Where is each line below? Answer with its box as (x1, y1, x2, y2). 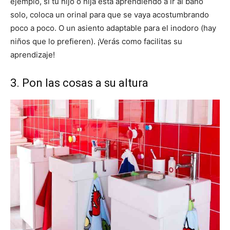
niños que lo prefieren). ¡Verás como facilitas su (10, 36, 182, 47)
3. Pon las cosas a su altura (10, 76, 148, 90)
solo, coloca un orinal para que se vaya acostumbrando (10, 10, 209, 20)
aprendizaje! (10, 50, 55, 60)
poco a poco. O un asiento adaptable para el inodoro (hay (10, 23, 216, 33)
